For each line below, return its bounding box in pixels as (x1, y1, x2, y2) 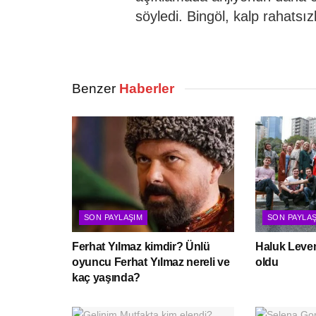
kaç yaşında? (72, 272, 141, 284)
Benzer (72, 80, 116, 96)
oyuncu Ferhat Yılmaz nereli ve (72, 256, 230, 269)
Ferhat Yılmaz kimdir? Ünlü (72, 241, 210, 253)
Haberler (116, 80, 174, 96)
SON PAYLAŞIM (84, 213, 143, 222)
